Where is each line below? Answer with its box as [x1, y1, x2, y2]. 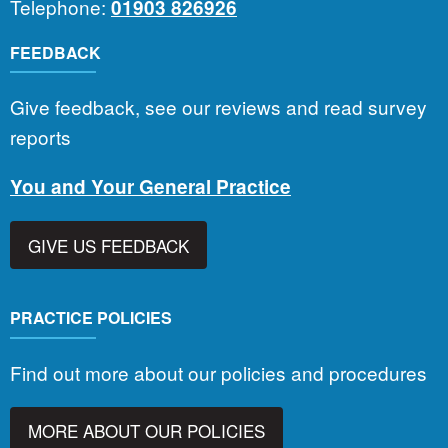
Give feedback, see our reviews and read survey [10, 93, 427, 121]
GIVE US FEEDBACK [28, 232, 190, 258]
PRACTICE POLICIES [10, 306, 172, 330]
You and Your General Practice [10, 173, 291, 201]
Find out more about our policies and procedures [10, 358, 432, 386]
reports [10, 123, 71, 151]
